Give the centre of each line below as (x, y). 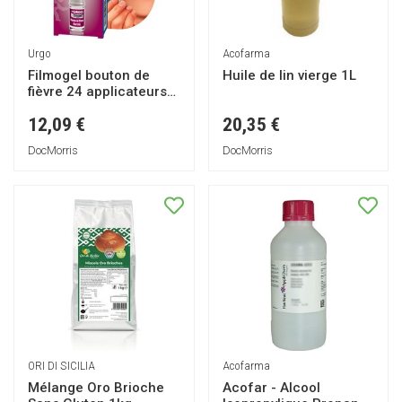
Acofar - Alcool (271, 388)
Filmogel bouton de (89, 75)
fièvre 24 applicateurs (97, 91)
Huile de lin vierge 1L (289, 75)
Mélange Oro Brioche (96, 388)
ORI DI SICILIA (61, 366)
